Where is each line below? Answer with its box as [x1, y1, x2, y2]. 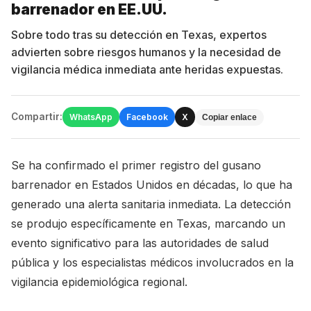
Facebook [126, 112, 168, 122]
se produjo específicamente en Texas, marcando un [11, 217, 285, 230]
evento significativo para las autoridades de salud [11, 236, 269, 250]
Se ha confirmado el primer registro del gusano [11, 158, 261, 172]
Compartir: [11, 111, 62, 122]
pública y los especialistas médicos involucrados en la [11, 255, 294, 269]
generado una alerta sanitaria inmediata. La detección [11, 197, 291, 211]
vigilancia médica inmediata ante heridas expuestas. [11, 62, 283, 76]
